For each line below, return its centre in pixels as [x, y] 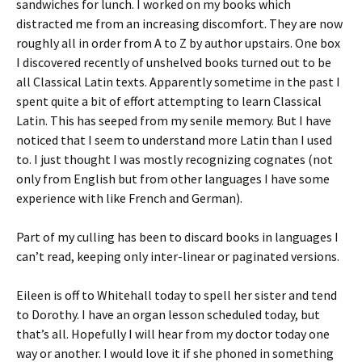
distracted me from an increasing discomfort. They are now [179, 23]
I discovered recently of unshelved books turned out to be [174, 62]
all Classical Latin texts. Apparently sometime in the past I [178, 82]
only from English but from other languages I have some [173, 179]
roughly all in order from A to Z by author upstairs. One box [178, 43]
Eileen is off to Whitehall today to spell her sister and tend [177, 295]
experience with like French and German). [129, 198]
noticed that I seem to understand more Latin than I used [174, 140]
